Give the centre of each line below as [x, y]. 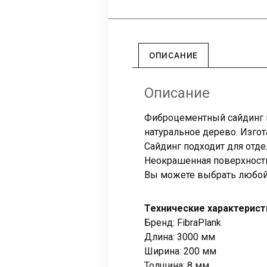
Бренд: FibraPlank [183, 223]
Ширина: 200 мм [180, 252]
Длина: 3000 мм [180, 237]
